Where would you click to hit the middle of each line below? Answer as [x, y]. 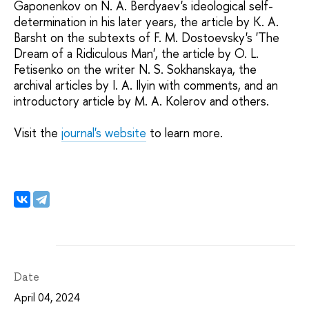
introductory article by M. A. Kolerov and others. [141, 101]
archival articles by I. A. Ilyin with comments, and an [146, 85]
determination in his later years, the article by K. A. [146, 21]
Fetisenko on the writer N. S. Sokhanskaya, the [135, 69]
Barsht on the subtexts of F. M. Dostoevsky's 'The [147, 37]
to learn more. [185, 132]
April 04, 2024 [47, 297]
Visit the [38, 132]
